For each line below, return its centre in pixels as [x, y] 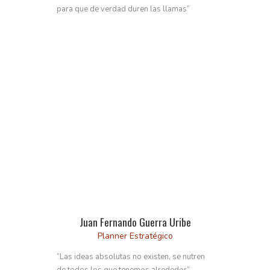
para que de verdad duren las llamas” [123, 9]
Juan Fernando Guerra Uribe [135, 221]
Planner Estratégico [135, 236]
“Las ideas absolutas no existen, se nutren [131, 256]
